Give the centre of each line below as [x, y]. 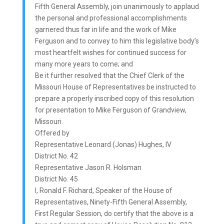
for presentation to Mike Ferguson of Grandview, [110, 110]
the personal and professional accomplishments [111, 18]
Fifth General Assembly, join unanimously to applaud [117, 6]
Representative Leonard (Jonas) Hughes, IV [103, 144]
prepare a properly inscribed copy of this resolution [114, 98]
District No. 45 [56, 179]
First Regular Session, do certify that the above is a [114, 213]
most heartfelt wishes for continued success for [110, 52]
